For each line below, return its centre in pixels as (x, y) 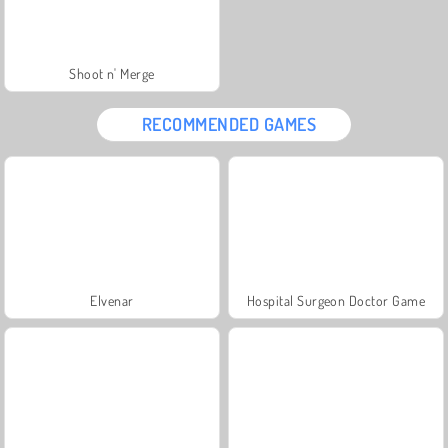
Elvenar (112, 300)
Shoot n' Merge (112, 73)
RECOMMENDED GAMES (229, 123)
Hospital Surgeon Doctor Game (336, 300)
